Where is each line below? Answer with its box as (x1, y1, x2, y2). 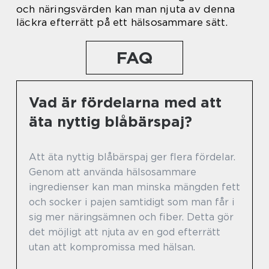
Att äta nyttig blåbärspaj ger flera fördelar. (29, 151, 235, 163)
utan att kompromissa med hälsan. (29, 241, 195, 253)
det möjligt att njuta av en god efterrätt (29, 226, 220, 238)
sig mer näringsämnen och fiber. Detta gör (29, 211, 234, 223)
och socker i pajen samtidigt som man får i (29, 196, 234, 208)
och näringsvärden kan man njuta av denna (16, 2, 235, 15)
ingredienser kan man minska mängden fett (29, 181, 240, 193)
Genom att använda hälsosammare (29, 166, 196, 178)
